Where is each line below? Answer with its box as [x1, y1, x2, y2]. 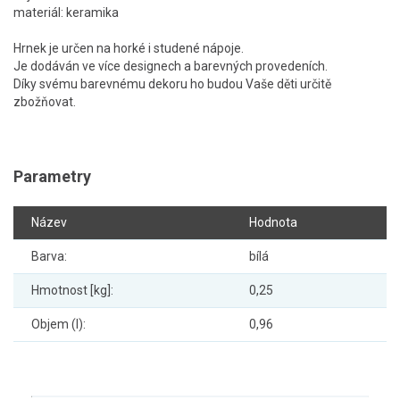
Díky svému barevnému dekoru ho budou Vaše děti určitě [13, 77, 331, 92]
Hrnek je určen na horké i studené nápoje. [13, 41, 244, 56]
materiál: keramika [13, 5, 119, 21]
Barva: [31, 249, 67, 264]
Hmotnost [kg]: [31, 283, 113, 298]
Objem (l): [31, 317, 86, 332]
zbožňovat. [13, 95, 76, 110]
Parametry [13, 167, 91, 187]
